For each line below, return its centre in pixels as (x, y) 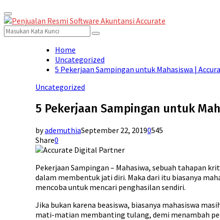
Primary (18, 17)
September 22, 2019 (114, 130)
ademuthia (63, 130)
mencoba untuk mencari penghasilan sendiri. (110, 187)
